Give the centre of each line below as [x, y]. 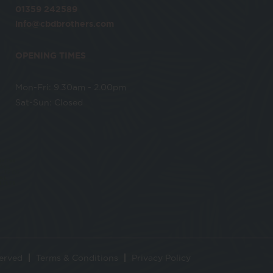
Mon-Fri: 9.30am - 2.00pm [71, 87]
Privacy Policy [161, 258]
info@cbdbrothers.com [65, 24]
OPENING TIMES [51, 56]
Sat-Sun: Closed [49, 103]
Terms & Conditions [77, 258]
